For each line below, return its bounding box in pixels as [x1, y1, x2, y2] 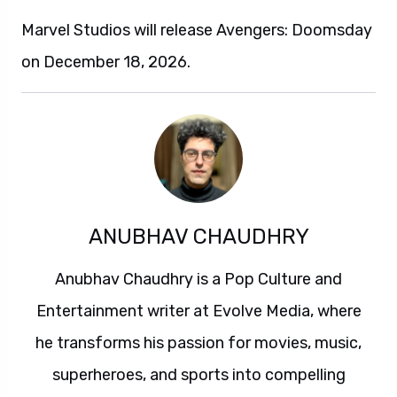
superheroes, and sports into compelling [51, 365, 346, 385]
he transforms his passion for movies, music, [35, 333, 362, 353]
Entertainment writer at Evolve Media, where [35, 301, 362, 321]
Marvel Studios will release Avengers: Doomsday [21, 20, 372, 40]
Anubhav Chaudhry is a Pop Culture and [55, 269, 342, 289]
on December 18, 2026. [21, 52, 191, 72]
